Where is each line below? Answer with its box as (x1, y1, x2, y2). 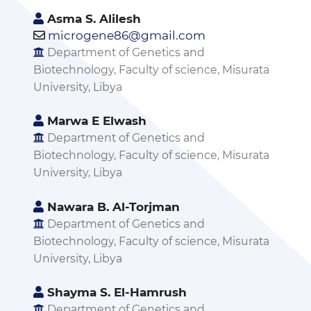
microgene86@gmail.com (47, 28, 205, 43)
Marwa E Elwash (43, 114, 146, 128)
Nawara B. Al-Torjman (43, 199, 180, 214)
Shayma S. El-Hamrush (43, 285, 187, 299)
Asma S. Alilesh (43, 12, 141, 26)
